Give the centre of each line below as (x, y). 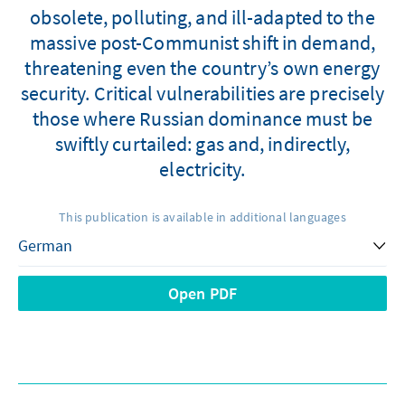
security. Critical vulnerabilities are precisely (202, 93)
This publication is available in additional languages (202, 217)
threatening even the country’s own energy (202, 67)
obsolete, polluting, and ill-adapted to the (202, 17)
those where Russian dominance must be (202, 118)
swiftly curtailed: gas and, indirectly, (202, 143)
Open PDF (202, 293)
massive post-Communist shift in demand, (202, 42)
